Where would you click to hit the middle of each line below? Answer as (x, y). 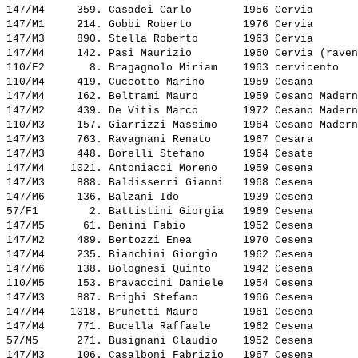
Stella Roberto (173, 39)
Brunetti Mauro (173, 312)
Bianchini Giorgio (173, 255)
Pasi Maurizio (173, 54)
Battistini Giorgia (173, 212)
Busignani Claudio (173, 341)
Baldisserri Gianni (173, 183)
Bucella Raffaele (173, 327)
